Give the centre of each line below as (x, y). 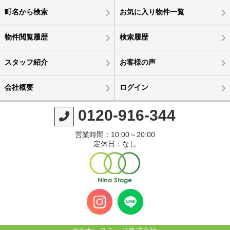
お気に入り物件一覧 (152, 12)
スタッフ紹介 (26, 62)
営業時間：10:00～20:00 (115, 135)
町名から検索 (26, 12)
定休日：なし (115, 144)
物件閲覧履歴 (26, 37)
